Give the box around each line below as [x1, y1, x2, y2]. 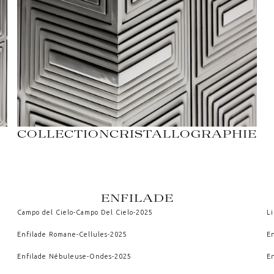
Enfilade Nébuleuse [17, 252, 87, 260]
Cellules [78, 230, 108, 238]
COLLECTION [17, 127, 109, 141]
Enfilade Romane [17, 230, 76, 238]
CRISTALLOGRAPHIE [109, 127, 257, 141]
